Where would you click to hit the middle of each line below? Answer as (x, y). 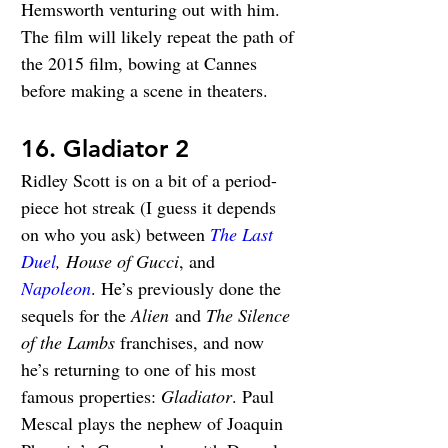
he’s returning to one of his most (141, 369)
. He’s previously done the (188, 288)
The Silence (250, 315)
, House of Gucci (117, 261)
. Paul (255, 396)
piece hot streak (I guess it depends (151, 207)
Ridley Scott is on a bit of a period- (149, 180)
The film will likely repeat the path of (160, 36)
